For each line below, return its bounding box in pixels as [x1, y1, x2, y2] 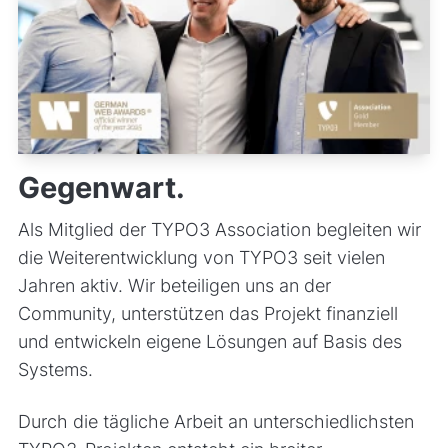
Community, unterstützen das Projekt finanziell [17, 302, 398, 324]
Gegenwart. [17, 168, 185, 205]
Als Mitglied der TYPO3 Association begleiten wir [17, 218, 421, 240]
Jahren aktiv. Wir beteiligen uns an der [17, 274, 331, 296]
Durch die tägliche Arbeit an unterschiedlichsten [17, 410, 414, 432]
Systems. [17, 358, 93, 380]
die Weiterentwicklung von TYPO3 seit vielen [17, 246, 385, 268]
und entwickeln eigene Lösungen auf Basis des [17, 330, 402, 352]
